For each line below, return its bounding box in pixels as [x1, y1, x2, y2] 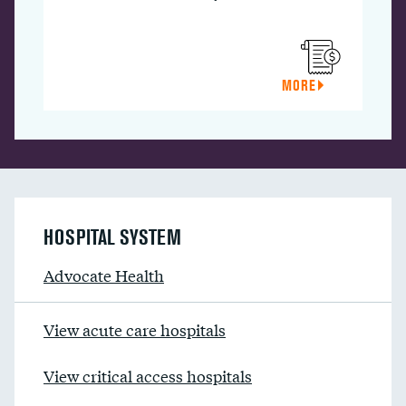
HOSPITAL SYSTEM [43, 225, 181, 249]
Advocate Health [43, 264, 164, 286]
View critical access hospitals [43, 364, 252, 387]
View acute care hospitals [43, 318, 226, 341]
